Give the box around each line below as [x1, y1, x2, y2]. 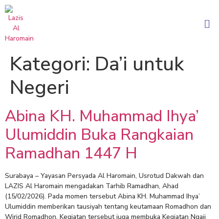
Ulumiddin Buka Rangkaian [5, 124, 194, 145]
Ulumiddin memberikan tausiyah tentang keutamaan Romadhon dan [5, 202, 211, 211]
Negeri [10, 74, 69, 101]
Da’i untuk [95, 51, 184, 77]
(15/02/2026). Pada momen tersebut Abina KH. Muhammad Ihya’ [5, 192, 200, 201]
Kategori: [10, 51, 95, 77]
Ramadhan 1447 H [5, 143, 137, 164]
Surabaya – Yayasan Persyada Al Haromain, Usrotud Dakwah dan [5, 171, 204, 180]
